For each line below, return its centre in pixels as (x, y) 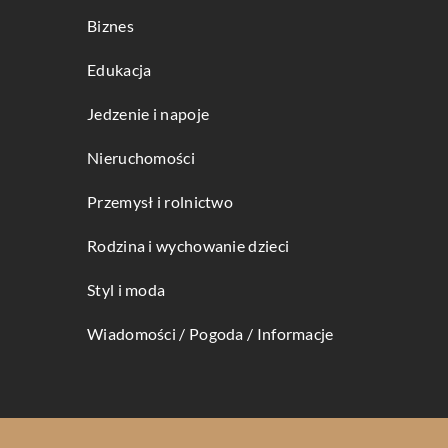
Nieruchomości (141, 158)
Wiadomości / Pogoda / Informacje (210, 334)
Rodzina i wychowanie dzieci (188, 246)
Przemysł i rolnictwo (160, 202)
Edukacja (119, 70)
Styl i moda (126, 290)
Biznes (110, 26)
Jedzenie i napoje (148, 114)
